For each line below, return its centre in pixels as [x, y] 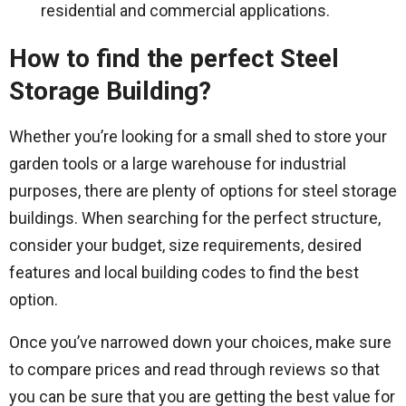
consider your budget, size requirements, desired [185, 245]
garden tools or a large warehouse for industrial [178, 164]
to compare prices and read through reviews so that [194, 369]
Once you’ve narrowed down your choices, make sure [200, 342]
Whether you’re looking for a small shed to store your [198, 136]
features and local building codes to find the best [184, 272]
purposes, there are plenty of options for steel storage [203, 191]
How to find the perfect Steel [174, 58]
